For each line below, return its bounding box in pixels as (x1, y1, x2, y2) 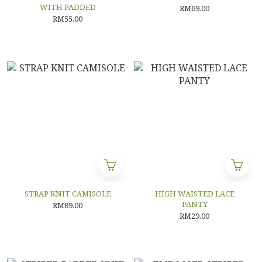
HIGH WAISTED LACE (154, 188, 235, 199)
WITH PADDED (39, 2, 96, 12)
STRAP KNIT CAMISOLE (24, 188, 111, 199)
